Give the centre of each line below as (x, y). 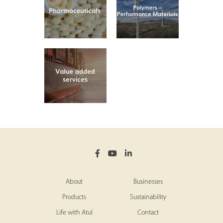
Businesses (148, 182)
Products (74, 198)
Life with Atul (74, 213)
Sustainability (148, 198)
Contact (148, 213)
